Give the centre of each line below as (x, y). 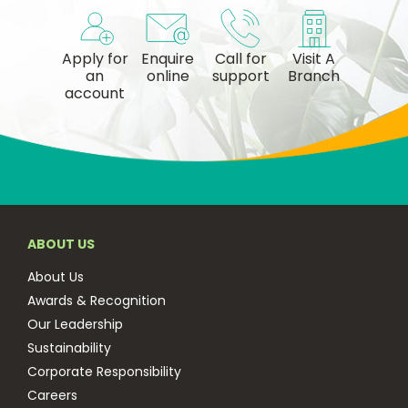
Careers (52, 395)
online (168, 76)
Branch (313, 76)
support (240, 76)
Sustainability (69, 348)
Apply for (95, 59)
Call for (240, 59)
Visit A (313, 59)
